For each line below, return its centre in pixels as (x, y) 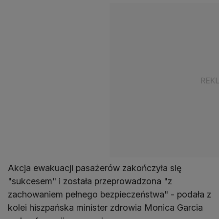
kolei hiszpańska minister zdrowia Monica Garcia (105, 208)
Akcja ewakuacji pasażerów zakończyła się (95, 168)
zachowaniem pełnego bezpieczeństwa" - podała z (109, 195)
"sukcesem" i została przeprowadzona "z (90, 181)
